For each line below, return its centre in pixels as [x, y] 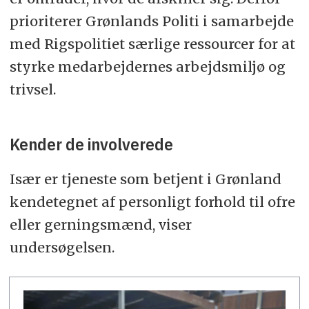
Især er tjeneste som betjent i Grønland [145, 179]
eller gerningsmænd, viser [100, 224]
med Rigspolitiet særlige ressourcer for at [152, 43]
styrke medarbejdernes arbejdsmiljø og [147, 66]
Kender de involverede [91, 144]
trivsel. [32, 89]
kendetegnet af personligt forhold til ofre [152, 201]
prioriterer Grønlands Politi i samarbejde [151, 21]
